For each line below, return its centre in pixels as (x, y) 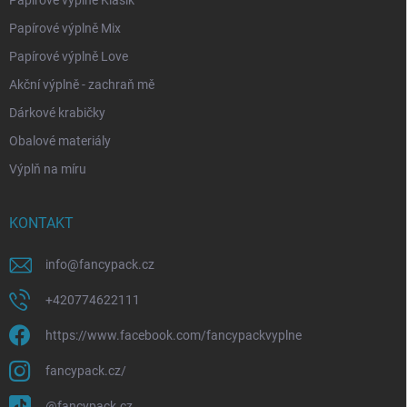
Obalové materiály (60, 141)
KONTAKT (41, 223)
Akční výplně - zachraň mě (82, 85)
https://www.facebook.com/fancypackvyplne (174, 336)
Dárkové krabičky (57, 113)
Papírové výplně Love (69, 57)
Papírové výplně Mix (65, 29)
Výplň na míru (48, 169)
